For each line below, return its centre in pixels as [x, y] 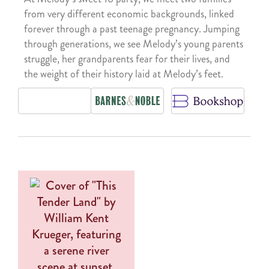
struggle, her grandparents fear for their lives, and [127, 59]
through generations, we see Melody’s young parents [134, 44]
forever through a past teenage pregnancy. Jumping [132, 29]
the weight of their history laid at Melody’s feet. [124, 74]
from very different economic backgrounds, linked [129, 14]
